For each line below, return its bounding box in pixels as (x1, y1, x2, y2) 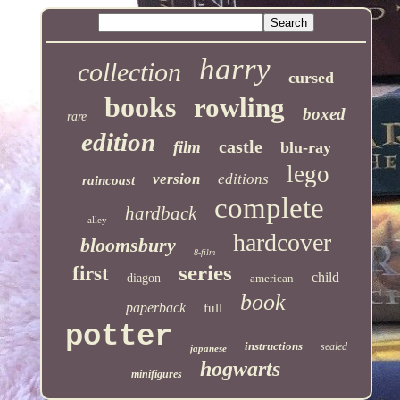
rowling (193, 91, 285, 123)
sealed (320, 339, 347, 353)
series (179, 260, 233, 285)
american (250, 271, 295, 285)
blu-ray (279, 137, 331, 156)
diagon (127, 271, 162, 285)
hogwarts (200, 356, 281, 380)
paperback (126, 299, 187, 315)
